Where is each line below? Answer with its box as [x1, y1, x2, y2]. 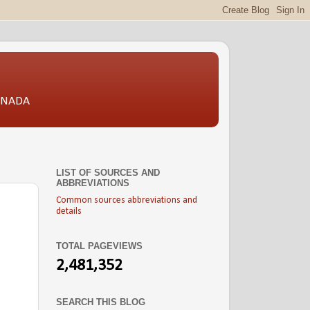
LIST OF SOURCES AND [56, 167, 160, 179]
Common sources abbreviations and [56, 196, 197, 206]
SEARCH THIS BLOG [56, 297, 145, 307]
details [56, 207, 82, 217]
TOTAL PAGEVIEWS [56, 240, 143, 251]
